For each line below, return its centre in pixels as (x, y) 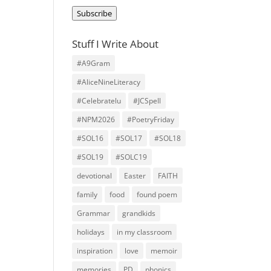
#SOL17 (129, 138)
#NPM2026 (96, 119)
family (87, 194)
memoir (164, 251)
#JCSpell (147, 101)
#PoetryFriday (151, 119)
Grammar (94, 213)
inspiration (95, 251)
